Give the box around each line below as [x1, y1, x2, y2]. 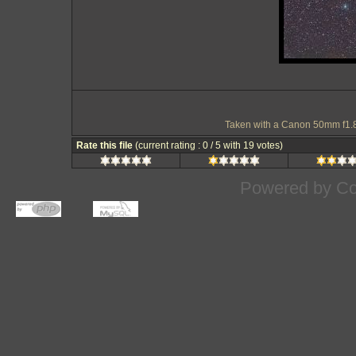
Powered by [239, 178, 336, 198]
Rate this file [76, 140, 135, 151]
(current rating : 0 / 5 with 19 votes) [135, 140, 283, 151]
